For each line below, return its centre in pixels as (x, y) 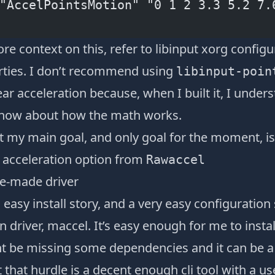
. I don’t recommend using (99, 71)
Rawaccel (175, 160)
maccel (67, 226)
